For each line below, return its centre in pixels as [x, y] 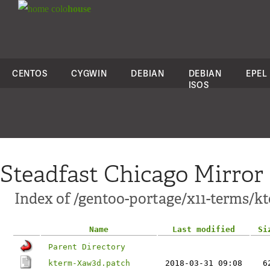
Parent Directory [87, 247]
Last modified [204, 229]
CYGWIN [89, 73]
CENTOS [30, 73]
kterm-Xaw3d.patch [89, 263]
